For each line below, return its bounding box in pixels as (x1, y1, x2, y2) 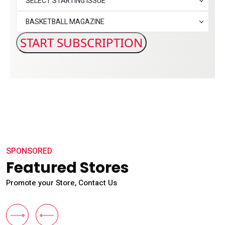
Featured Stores (6, 157, 129, 178)
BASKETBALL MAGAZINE (26, 17, 104, 27)
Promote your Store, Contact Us (6, 177, 117, 188)
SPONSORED (6, 145, 52, 157)
